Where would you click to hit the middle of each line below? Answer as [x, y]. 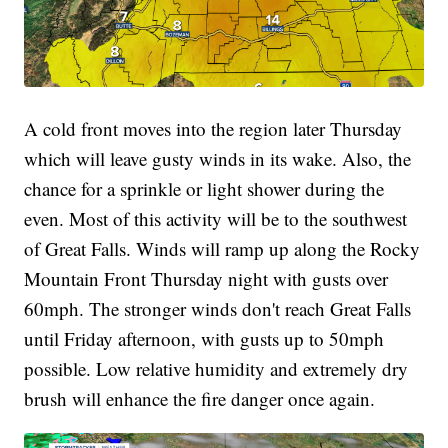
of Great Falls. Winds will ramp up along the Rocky [222, 248]
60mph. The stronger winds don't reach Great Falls [218, 308]
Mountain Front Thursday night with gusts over [206, 278]
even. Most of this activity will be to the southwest [216, 218]
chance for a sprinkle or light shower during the [204, 188]
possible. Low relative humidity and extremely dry [216, 368]
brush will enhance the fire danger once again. [200, 398]
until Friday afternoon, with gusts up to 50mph [204, 338]
